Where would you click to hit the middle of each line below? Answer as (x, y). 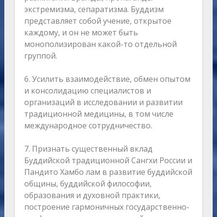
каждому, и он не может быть (81, 33)
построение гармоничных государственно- (107, 207)
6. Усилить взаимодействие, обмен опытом (107, 79)
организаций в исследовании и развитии (103, 102)
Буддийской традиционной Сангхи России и (108, 161)
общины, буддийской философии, (88, 184)
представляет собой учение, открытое (98, 21)
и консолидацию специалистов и (87, 91)
